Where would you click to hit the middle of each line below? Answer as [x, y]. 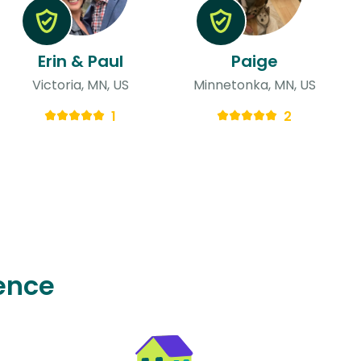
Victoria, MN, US [80, 85]
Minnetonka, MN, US [254, 85]
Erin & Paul [80, 61]
